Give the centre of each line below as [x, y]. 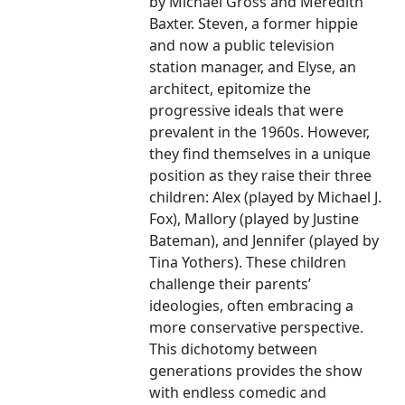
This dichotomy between [234, 349]
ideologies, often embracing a [252, 306]
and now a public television [242, 46]
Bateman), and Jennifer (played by [264, 241]
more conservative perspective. [257, 328]
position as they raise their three [261, 176]
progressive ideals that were [247, 111]
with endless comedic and [238, 393]
